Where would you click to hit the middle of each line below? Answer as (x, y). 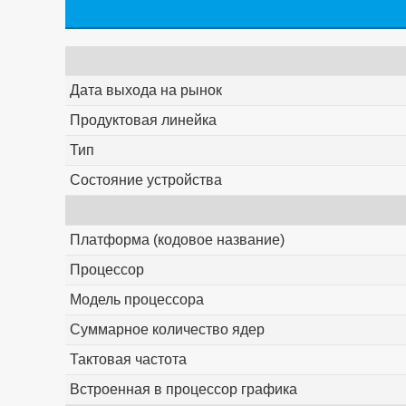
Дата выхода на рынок (145, 91)
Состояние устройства (145, 180)
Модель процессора (136, 300)
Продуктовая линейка (143, 121)
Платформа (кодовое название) (177, 240)
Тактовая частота (128, 360)
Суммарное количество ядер (167, 330)
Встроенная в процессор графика (183, 390)
